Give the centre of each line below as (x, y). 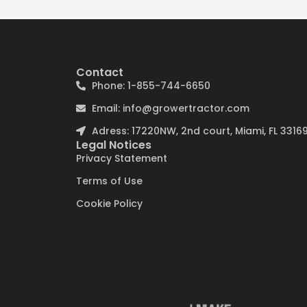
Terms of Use (110, 181)
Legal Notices (114, 145)
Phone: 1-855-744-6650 (151, 85)
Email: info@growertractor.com (170, 108)
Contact (100, 72)
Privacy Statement (122, 158)
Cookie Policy (110, 203)
